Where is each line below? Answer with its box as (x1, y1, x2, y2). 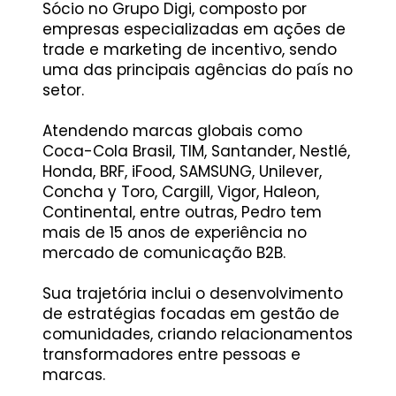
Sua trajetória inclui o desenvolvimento (42, 283, 343, 305)
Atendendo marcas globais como (42, 120, 302, 142)
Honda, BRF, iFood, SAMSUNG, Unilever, (42, 161, 322, 183)
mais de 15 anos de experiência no (42, 222, 307, 244)
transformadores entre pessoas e (42, 344, 301, 366)
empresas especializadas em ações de (42, 19, 346, 41)
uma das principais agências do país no (42, 59, 353, 81)
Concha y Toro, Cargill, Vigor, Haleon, (42, 181, 319, 203)
